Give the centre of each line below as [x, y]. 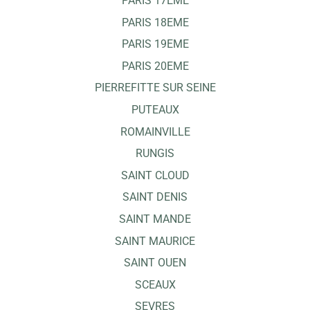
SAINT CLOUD [155, 175]
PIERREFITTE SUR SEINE [155, 88]
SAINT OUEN [155, 263]
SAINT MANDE [155, 219]
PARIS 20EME [155, 66]
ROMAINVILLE [155, 131]
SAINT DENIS [155, 197]
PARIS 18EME [155, 22]
